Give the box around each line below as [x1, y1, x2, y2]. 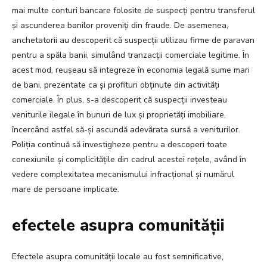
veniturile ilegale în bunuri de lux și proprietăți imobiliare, [12, 109, 226, 121]
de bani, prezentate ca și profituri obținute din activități [12, 79, 219, 91]
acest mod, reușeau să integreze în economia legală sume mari [12, 64, 250, 76]
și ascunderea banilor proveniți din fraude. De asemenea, [12, 20, 228, 32]
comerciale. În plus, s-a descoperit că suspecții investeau [12, 94, 227, 106]
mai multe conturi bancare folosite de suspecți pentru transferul [12, 5, 255, 17]
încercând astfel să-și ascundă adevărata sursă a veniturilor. [12, 124, 240, 136]
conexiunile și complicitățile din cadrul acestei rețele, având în [12, 154, 246, 166]
